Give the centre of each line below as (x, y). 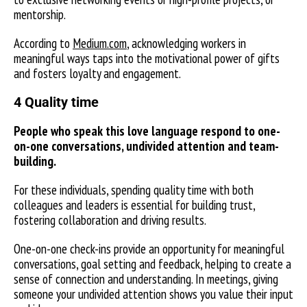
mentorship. (41, 14)
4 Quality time (58, 102)
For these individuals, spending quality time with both (134, 190)
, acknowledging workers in (186, 43)
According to (43, 43)
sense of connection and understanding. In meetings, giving (146, 279)
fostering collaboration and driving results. (111, 220)
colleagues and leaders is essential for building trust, (134, 205)
